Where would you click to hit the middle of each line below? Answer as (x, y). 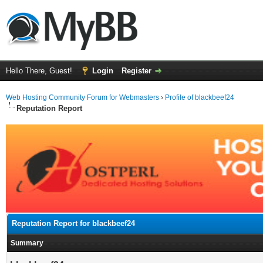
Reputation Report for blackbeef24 (73, 223)
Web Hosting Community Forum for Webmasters (82, 97)
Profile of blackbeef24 (200, 97)
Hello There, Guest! (40, 71)
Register (136, 71)
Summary (27, 243)
